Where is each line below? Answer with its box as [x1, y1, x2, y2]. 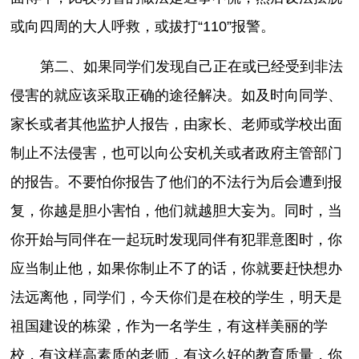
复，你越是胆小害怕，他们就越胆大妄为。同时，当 [10, 203, 343, 220]
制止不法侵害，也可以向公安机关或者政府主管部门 [10, 145, 343, 162]
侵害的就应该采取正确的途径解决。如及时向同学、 [10, 87, 343, 104]
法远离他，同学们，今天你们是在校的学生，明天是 [10, 289, 343, 306]
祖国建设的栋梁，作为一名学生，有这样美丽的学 [10, 318, 329, 335]
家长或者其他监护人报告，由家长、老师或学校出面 [10, 116, 343, 133]
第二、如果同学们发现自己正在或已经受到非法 [39, 58, 343, 75]
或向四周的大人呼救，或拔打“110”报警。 [10, 18, 276, 35]
